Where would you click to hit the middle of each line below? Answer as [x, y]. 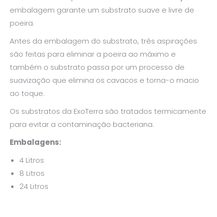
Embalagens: [35, 142]
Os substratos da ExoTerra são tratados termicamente [108, 111]
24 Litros [34, 186]
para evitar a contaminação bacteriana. [82, 124]
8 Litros [32, 173]
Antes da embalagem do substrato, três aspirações [103, 41]
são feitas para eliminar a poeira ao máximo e [93, 54]
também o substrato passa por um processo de [97, 67]
